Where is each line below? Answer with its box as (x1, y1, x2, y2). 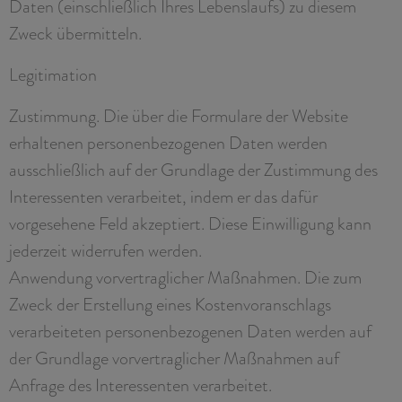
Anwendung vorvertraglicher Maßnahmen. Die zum (9, 264, 362, 290)
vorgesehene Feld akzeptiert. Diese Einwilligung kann (9, 210, 371, 236)
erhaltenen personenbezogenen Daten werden (9, 129, 328, 155)
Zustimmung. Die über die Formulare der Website (9, 102, 348, 128)
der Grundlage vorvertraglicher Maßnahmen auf (9, 345, 339, 371)
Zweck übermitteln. (9, 20, 142, 46)
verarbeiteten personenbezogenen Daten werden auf (9, 318, 371, 344)
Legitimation (9, 61, 97, 87)
